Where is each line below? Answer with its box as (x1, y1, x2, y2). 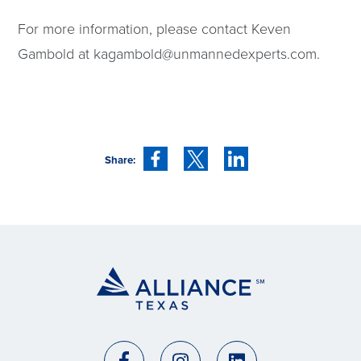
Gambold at (18, 43, 94, 63)
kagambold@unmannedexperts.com (93, 43, 317, 63)
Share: (105, 151, 135, 168)
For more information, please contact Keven (18, 18, 292, 38)
